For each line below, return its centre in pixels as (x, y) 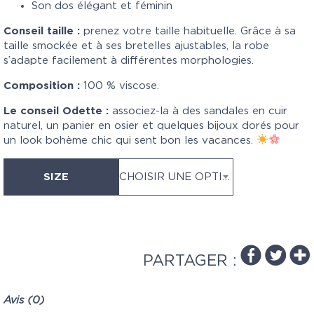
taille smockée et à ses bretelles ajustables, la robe (136, 46)
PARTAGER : (190, 260)
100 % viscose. (120, 86)
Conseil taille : (42, 31)
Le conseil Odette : (56, 111)
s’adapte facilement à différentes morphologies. (129, 60)
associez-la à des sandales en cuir (198, 111)
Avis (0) (24, 300)
